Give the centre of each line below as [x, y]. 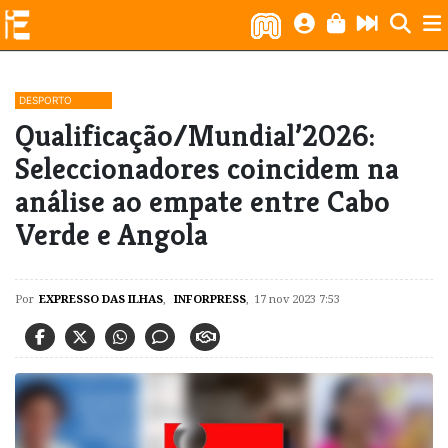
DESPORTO [45, 100]
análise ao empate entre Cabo [202, 201]
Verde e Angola [111, 234]
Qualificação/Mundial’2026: [195, 135]
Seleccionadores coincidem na [207, 168]
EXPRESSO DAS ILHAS [101, 298]
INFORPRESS [208, 298]
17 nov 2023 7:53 [297, 298]
